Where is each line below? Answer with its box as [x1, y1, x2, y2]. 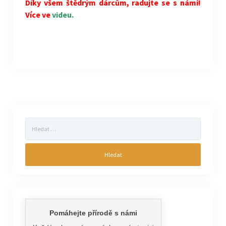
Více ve [25, 10, 52, 20]
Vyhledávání [24, 118, 61, 127]
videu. [51, 10, 74, 20]
